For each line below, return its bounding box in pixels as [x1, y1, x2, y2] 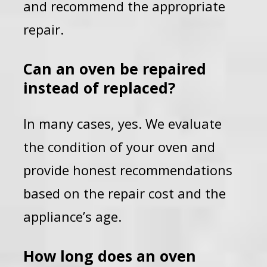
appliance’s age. [23, 207, 122, 225]
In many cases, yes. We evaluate [23, 114, 222, 132]
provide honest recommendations [23, 161, 233, 179]
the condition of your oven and [23, 138, 216, 156]
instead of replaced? [23, 77, 176, 98]
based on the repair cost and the [23, 184, 226, 202]
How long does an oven [23, 246, 197, 266]
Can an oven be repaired [23, 58, 207, 79]
